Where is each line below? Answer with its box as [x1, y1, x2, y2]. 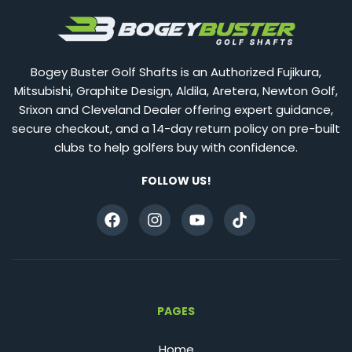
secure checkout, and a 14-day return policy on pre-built [12, 119, 340, 137]
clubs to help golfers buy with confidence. [54, 138, 298, 156]
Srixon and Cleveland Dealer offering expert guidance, [19, 101, 333, 118]
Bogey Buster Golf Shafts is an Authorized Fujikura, [31, 63, 321, 80]
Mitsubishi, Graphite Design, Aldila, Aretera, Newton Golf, [14, 82, 338, 99]
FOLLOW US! [141, 172, 211, 189]
